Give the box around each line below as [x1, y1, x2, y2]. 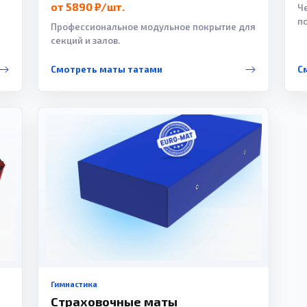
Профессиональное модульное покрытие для [50, 21, 256, 32]
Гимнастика [50, 280, 97, 289]
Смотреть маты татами [50, 64, 162, 75]
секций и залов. [50, 34, 120, 46]
